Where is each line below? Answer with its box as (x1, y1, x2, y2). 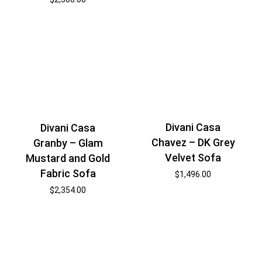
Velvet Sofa (165, 151, 222, 164)
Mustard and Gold (26, 151, 111, 164)
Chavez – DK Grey (151, 136, 235, 149)
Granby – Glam (33, 136, 103, 149)
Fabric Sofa (40, 167, 96, 180)
